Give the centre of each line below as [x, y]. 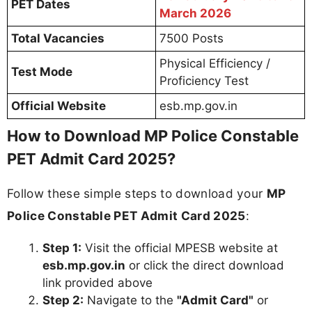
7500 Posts [192, 39]
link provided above [97, 282]
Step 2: [63, 300]
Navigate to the [130, 300]
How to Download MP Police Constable [153, 136]
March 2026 [195, 14]
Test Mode [42, 72]
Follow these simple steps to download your [137, 194]
